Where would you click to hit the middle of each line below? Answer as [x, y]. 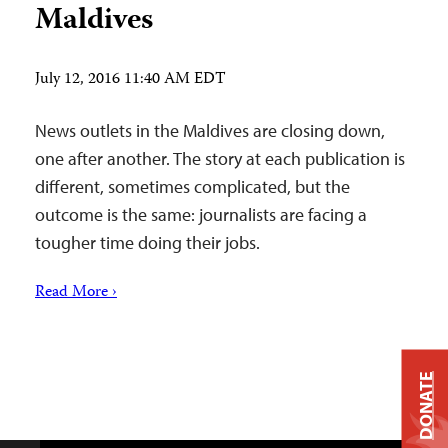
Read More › [76, 293]
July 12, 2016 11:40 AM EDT [130, 80]
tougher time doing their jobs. [147, 242]
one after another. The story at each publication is [220, 158]
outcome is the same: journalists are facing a [201, 214]
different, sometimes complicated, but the [192, 186]
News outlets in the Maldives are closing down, [210, 130]
